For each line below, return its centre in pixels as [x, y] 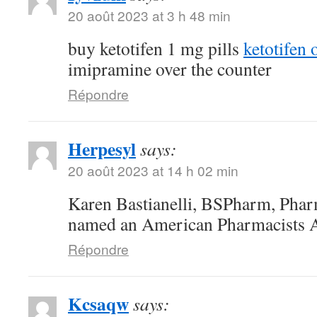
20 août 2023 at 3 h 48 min [149, 15]
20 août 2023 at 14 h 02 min [153, 170]
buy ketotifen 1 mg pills [156, 48]
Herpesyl [102, 149]
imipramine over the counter [170, 69]
